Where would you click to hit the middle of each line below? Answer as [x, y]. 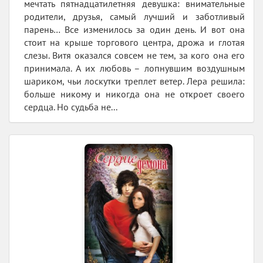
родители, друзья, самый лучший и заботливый [134, 17]
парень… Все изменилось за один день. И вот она [134, 30]
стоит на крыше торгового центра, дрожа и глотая [134, 43]
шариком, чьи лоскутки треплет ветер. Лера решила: [134, 81]
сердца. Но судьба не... [71, 107]
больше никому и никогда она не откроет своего [134, 94]
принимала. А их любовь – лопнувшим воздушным [134, 68]
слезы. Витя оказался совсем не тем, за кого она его [134, 55]
